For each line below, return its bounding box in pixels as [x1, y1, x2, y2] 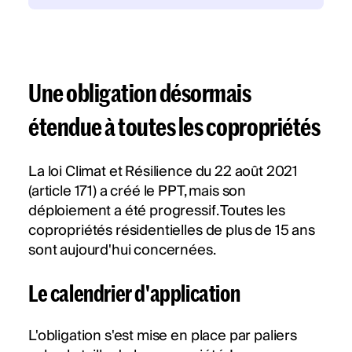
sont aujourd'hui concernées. [28, 238, 216, 263]
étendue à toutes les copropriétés [28, 112, 321, 141]
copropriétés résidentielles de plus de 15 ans [28, 218, 315, 244]
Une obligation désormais [28, 78, 251, 108]
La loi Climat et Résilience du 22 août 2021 [28, 159, 299, 185]
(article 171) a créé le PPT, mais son [28, 179, 247, 204]
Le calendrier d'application [28, 280, 240, 306]
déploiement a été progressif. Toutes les [28, 199, 285, 224]
